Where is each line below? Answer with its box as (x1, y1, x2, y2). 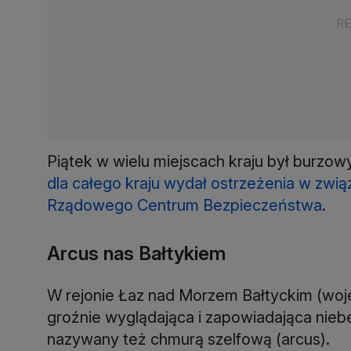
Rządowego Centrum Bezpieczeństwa (47, 195, 322, 215)
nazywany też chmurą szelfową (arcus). (47, 329, 330, 349)
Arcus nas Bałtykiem (47, 241, 226, 265)
